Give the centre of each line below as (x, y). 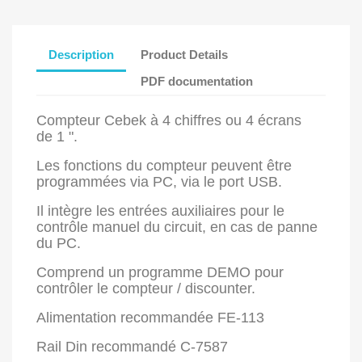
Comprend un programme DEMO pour (160, 272)
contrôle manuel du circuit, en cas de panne (177, 227)
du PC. (59, 243)
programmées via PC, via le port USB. (159, 181)
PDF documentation (197, 82)
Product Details (185, 55)
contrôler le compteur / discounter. (146, 288)
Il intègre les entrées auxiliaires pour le (160, 210)
